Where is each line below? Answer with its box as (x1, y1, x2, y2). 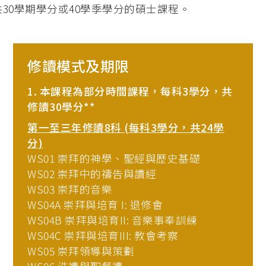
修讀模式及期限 (27, 55, 129, 76)
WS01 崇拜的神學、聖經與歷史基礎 (27, 151, 201, 166)
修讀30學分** (27, 99, 96, 114)
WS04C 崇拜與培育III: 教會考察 (27, 228, 179, 243)
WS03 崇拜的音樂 (27, 182, 113, 197)
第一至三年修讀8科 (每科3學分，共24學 (27, 120, 224, 135)
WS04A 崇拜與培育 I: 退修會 (27, 197, 163, 213)
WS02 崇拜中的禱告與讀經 (27, 166, 157, 182)
